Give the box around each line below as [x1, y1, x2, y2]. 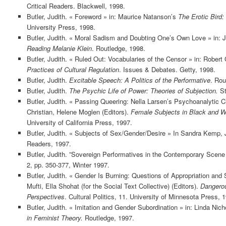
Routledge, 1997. [82, 212, 134, 222]
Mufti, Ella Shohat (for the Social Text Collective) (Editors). [26, 181, 200, 191]
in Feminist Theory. [26, 212, 83, 222]
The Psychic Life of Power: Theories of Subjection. [69, 85, 218, 95]
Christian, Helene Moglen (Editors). [26, 106, 131, 117]
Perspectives [26, 191, 65, 201]
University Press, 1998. [26, 22, 95, 32]
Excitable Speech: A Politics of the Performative [69, 75, 210, 85]
